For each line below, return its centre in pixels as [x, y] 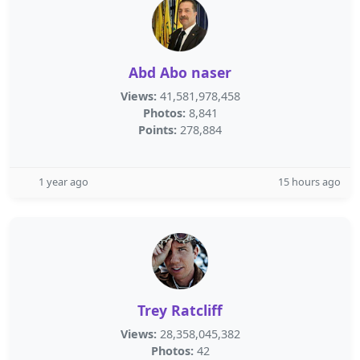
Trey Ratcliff [180, 310]
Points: [157, 130]
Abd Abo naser [180, 72]
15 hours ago [309, 182]
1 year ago [63, 182]
